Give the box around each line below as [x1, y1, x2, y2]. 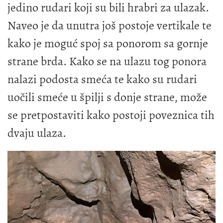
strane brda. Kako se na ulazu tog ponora [7, 53, 207, 69]
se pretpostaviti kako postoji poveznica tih [7, 107, 215, 123]
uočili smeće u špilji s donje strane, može [7, 89, 207, 105]
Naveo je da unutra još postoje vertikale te [7, 17, 212, 33]
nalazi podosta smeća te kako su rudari [7, 71, 197, 87]
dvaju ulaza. [7, 124, 66, 141]
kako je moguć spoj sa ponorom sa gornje [7, 35, 208, 51]
